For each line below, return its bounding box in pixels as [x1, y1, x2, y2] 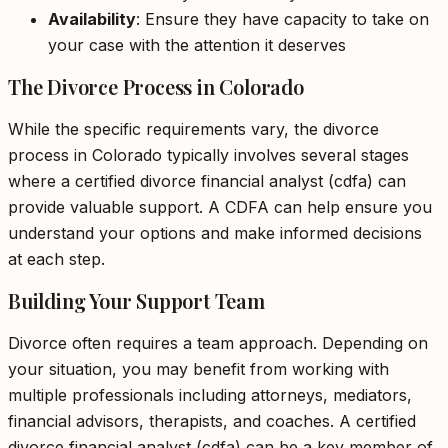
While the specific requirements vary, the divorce [8, 119, 379, 139]
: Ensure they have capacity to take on [136, 9, 429, 29]
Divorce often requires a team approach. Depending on [8, 333, 428, 353]
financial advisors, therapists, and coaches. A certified [8, 411, 416, 431]
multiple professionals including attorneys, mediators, [8, 385, 412, 405]
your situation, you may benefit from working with [8, 359, 389, 379]
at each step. [8, 249, 105, 269]
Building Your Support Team [8, 287, 265, 314]
